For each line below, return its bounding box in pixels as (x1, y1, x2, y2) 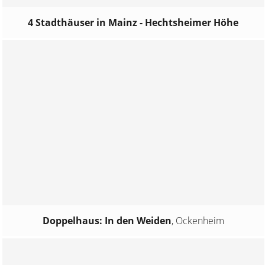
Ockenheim (175, 214, 224, 227)
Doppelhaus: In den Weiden (42, 214, 172, 227)
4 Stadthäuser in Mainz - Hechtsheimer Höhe (28, 16, 239, 30)
